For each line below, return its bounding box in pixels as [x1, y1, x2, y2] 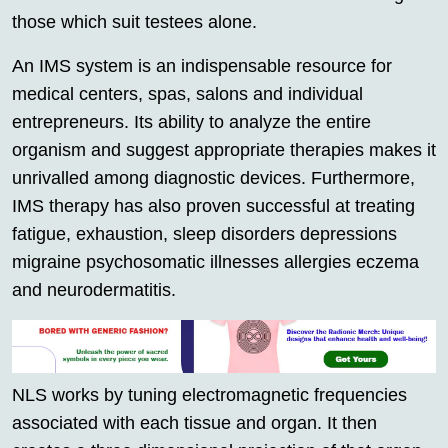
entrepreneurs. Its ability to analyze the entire [12, 112, 371, 133]
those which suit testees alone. [12, 12, 257, 33]
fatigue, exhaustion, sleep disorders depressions [12, 224, 397, 245]
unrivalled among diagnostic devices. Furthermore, [12, 168, 415, 189]
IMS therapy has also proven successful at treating [12, 196, 415, 217]
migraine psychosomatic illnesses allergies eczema [12, 252, 419, 273]
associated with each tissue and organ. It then [12, 412, 377, 433]
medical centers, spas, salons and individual [12, 84, 363, 105]
